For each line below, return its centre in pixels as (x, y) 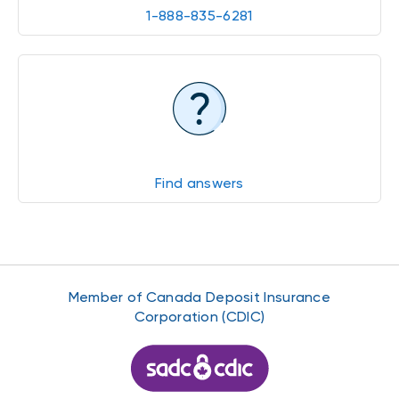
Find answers (199, 183)
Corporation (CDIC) (199, 316)
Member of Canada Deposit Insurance (199, 297)
